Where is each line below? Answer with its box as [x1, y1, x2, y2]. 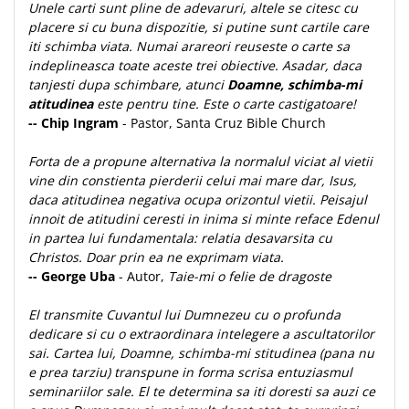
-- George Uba [28, 267, 115, 285]
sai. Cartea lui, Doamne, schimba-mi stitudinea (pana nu [28, 344, 374, 362]
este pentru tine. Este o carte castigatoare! [97, 95, 360, 112]
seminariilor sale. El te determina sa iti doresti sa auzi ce [28, 383, 375, 400]
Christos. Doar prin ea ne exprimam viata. [28, 248, 288, 266]
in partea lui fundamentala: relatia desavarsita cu [28, 229, 332, 246]
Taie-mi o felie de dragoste [168, 267, 331, 285]
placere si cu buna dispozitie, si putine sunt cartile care [28, 18, 369, 36]
